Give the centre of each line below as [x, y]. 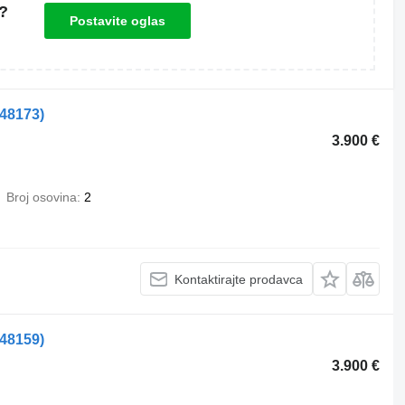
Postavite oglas [117, 21]
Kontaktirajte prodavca [239, 279]
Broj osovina [41, 197]
